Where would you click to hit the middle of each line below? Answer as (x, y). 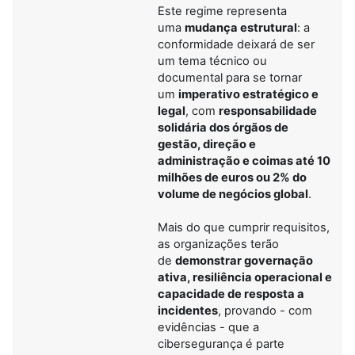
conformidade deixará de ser (236, 44)
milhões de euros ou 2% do (232, 177)
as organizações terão (218, 244)
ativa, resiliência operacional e (245, 277)
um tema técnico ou (212, 61)
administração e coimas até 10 (244, 160)
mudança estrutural (241, 27)
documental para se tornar (230, 77)
